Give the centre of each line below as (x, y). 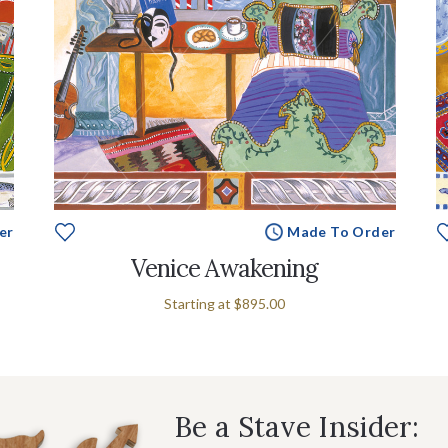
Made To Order (341, 231)
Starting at (199, 303)
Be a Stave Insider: (297, 426)
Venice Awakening (224, 268)
